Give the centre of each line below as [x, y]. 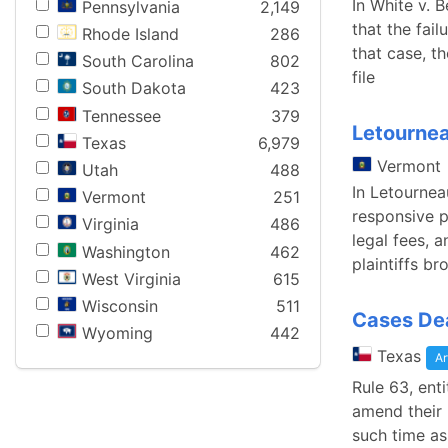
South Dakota [134, 88]
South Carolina [138, 61]
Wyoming [117, 333]
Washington [126, 251]
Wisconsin [120, 305]
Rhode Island [130, 34]
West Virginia [131, 278]
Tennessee [121, 115]
